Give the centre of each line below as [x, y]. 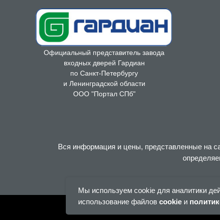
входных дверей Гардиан [104, 63]
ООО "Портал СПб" [104, 94]
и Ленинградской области [104, 83]
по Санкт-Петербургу [104, 73]
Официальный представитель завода [104, 53]
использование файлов [118, 202]
